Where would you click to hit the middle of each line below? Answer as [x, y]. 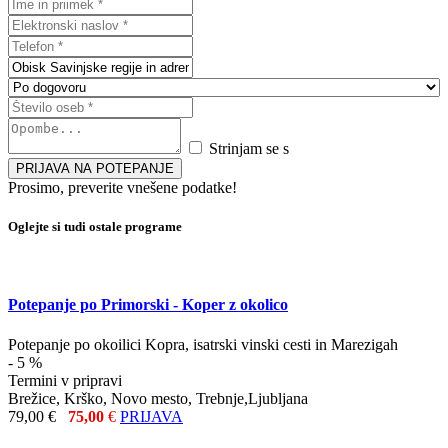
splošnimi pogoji [345, 148]
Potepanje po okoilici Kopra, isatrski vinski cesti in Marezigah [203, 344]
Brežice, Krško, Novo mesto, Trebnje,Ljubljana [158, 398]
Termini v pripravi [69, 380]
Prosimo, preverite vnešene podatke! [122, 187]
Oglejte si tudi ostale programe [95, 226]
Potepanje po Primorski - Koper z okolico [148, 305]
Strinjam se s [249, 148]
